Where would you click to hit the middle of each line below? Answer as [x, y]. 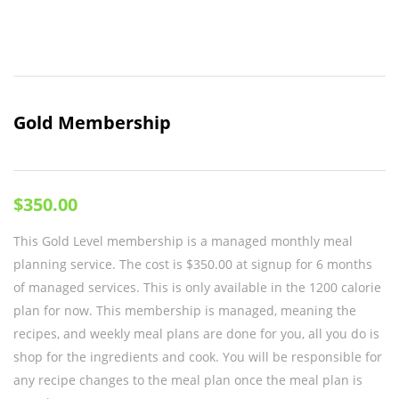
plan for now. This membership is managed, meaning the [185, 310]
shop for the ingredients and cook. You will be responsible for [198, 357]
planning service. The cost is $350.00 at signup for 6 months [193, 264]
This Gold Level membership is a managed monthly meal [183, 241]
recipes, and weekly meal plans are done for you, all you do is [196, 334]
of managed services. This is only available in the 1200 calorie [197, 287]
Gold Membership [92, 122]
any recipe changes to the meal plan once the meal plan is [188, 380]
